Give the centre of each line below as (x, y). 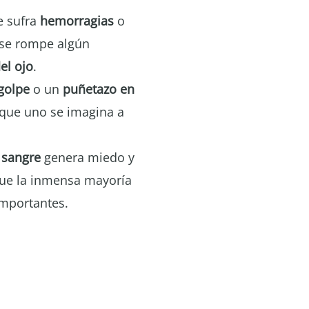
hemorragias (77, 21)
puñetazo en (99, 89)
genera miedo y (88, 157)
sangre (21, 157)
